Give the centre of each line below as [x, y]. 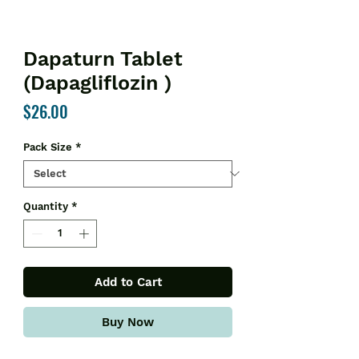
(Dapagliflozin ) [97, 83]
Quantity [46, 206]
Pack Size [48, 147]
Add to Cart [128, 282]
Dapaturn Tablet [103, 58]
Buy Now [128, 323]
